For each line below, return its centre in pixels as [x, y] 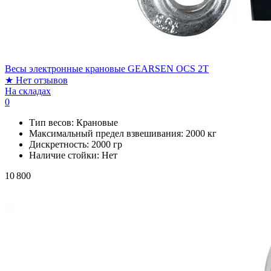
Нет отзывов [42, 80]
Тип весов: [53, 122]
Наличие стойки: [65, 155]
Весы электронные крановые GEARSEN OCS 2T [107, 68]
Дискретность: [60, 144]
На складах [28, 91]
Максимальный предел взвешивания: [107, 133]
